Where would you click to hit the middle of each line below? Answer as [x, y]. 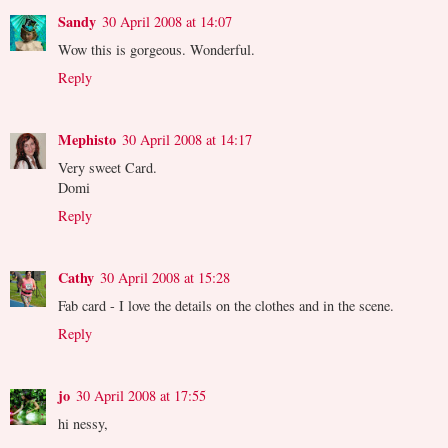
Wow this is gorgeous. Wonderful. [156, 49]
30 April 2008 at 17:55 [141, 395]
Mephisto [87, 139]
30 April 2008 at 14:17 [187, 139]
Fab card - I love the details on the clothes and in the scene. [226, 305]
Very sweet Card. [107, 167]
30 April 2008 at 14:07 [167, 21]
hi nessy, [83, 423]
